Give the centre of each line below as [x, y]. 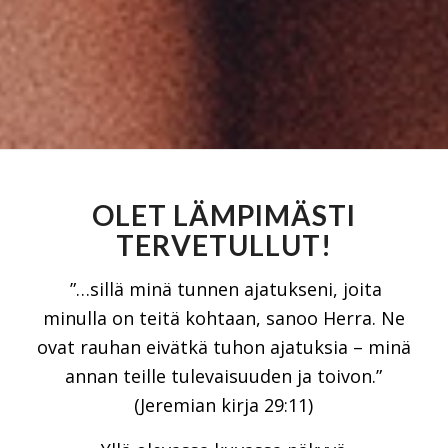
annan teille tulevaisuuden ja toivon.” [224, 376]
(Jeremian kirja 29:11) [224, 405]
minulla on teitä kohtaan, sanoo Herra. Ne [223, 318]
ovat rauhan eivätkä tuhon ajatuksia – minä [223, 347]
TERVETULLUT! [223, 245]
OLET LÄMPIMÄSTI [223, 215]
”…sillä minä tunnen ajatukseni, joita [224, 289]
